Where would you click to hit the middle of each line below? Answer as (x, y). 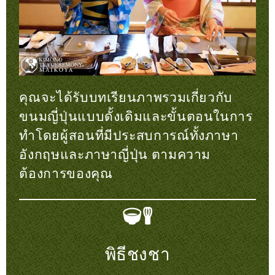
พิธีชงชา (137, 255)
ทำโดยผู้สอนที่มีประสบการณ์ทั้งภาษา (129, 136)
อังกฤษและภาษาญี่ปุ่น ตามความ (115, 155)
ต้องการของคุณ (66, 174)
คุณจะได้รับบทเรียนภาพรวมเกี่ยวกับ (126, 98)
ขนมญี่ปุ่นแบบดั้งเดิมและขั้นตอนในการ (136, 117)
